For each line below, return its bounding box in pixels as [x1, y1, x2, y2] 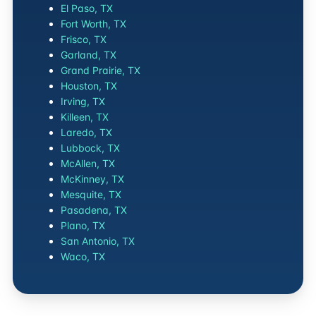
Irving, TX [61, 95, 105, 107]
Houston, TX [61, 80, 117, 92]
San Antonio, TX [61, 235, 135, 247]
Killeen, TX [61, 111, 109, 123]
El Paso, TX [61, 2, 113, 14]
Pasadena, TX [61, 204, 127, 216]
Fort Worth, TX [61, 18, 126, 30]
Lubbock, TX [61, 142, 120, 154]
